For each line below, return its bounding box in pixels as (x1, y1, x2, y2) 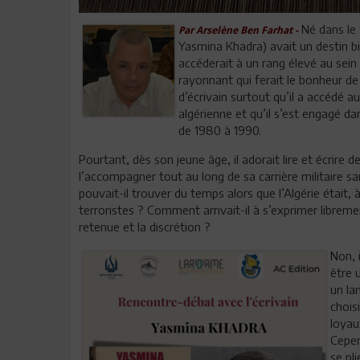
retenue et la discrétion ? (79, 219, 211, 234)
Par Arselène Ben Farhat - (178, 23, 298, 36)
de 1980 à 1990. (178, 122, 261, 137)
